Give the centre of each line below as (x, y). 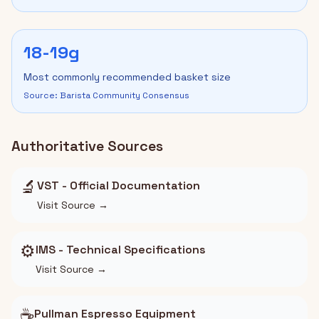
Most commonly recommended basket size (127, 77)
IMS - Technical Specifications (121, 250)
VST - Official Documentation (119, 185)
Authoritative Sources (87, 146)
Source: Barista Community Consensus (106, 95)
